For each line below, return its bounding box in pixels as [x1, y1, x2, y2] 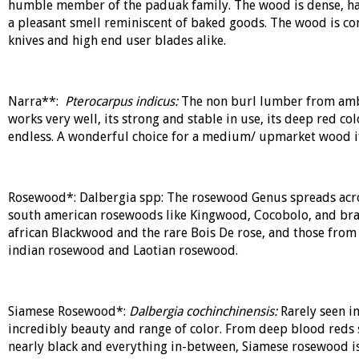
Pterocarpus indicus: [64, 94, 181, 109]
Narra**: [7, 94, 65, 109]
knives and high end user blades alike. [7, 33, 226, 48]
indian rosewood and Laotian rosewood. [7, 243, 238, 258]
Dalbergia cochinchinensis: [128, 304, 280, 319]
